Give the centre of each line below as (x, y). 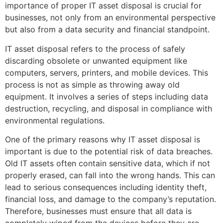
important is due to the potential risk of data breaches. (109, 152)
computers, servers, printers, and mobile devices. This (107, 72)
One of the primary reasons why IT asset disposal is (103, 140)
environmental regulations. (55, 120)
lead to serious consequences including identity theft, (106, 187)
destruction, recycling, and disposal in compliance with (109, 108)
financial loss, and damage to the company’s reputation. (111, 199)
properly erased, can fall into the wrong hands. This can (110, 175)
